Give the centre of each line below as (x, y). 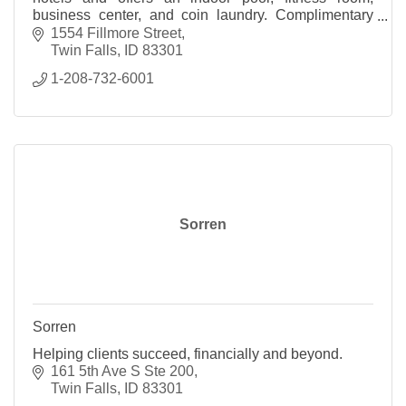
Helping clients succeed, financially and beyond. (188, 353)
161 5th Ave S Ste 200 (122, 371)
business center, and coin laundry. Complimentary (203, 15)
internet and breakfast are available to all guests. (188, 33)
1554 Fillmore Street (116, 33)
